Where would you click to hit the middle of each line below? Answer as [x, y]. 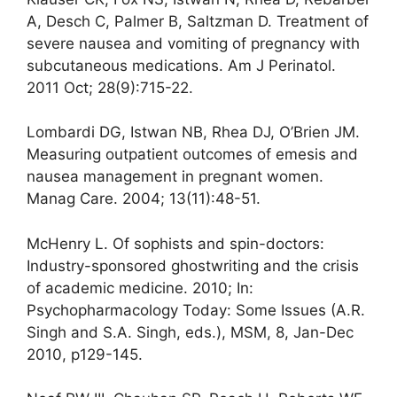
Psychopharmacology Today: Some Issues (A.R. [196, 310]
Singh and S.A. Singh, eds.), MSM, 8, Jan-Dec [190, 332]
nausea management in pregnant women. [175, 177]
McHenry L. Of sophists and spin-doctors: [175, 243]
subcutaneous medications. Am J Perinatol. [181, 65]
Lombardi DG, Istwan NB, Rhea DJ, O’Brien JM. [193, 132]
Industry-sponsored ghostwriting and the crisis [193, 265]
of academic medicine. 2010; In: [140, 288]
